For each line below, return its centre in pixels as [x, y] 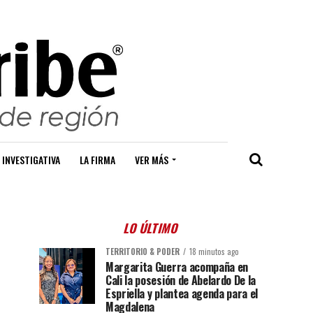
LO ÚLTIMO [151, 228]
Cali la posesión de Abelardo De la [181, 281]
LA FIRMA [97, 160]
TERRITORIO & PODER [143, 252]
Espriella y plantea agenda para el [182, 294]
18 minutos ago [214, 252]
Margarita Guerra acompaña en [177, 267]
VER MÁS [152, 160]
